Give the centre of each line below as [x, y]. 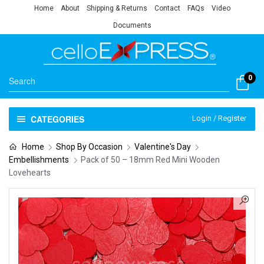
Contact [167, 8]
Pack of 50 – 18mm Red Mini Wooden [150, 159]
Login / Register [219, 118]
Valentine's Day [162, 146]
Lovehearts [30, 172]
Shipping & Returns [117, 8]
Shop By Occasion [89, 146]
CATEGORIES [57, 119]
